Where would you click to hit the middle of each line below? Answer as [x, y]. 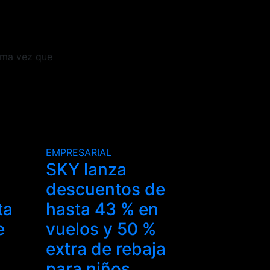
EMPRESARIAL [79, 152]
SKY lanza [86, 169]
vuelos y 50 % [101, 229]
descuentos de [105, 189]
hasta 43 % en [102, 209]
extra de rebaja [106, 249]
